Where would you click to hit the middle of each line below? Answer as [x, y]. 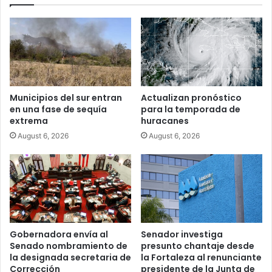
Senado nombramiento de [69, 246]
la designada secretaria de [70, 257]
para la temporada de [191, 110]
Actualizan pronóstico [191, 98]
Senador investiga [182, 234]
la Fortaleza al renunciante [201, 257]
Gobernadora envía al [59, 234]
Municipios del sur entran [66, 98]
